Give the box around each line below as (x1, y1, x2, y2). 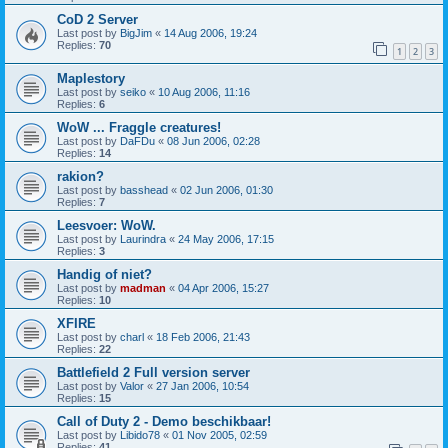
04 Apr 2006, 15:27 (178, 281, 269, 294)
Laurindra (120, 232, 166, 245)
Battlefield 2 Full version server (57, 364, 250, 380)
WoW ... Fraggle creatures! (57, 119, 221, 135)
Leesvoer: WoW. (57, 217, 156, 233)
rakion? (57, 168, 104, 184)
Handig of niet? (57, 266, 152, 282)
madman (120, 281, 166, 294)
